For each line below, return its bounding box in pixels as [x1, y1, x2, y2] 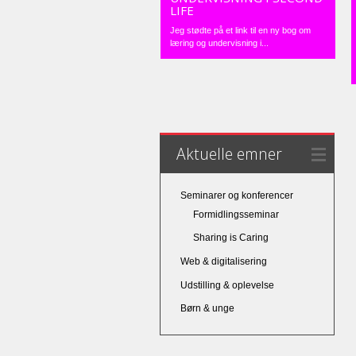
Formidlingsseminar [192, 208, 279, 220]
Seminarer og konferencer [180, 189, 293, 201]
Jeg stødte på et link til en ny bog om [170, 25, 311, 35]
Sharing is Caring [192, 232, 269, 244]
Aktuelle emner [176, 142, 282, 164]
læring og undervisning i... [170, 38, 269, 48]
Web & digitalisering [180, 255, 267, 267]
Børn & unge [180, 303, 234, 315]
